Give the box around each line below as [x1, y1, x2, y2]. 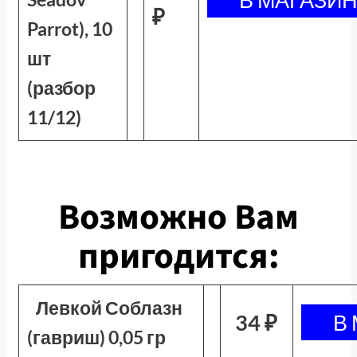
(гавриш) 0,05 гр [26, 326, 166, 348]
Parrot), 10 [26, 18, 112, 40]
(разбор [26, 76, 96, 99]
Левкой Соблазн [36, 296, 183, 319]
